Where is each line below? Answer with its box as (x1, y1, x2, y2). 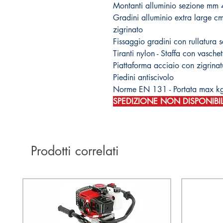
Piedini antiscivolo (113, 72, 174, 83)
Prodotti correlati (31, 143, 119, 159)
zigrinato (113, 24, 143, 35)
